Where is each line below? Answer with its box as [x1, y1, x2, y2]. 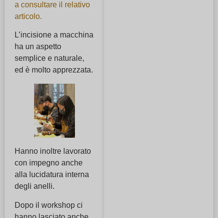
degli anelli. [15, 182, 54, 191]
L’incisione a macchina [15, 31, 93, 39]
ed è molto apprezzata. [15, 66, 93, 74]
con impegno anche [15, 159, 83, 167]
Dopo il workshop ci [15, 200, 83, 209]
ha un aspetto [15, 42, 61, 51]
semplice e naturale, [15, 54, 84, 62]
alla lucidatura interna [15, 170, 89, 179]
